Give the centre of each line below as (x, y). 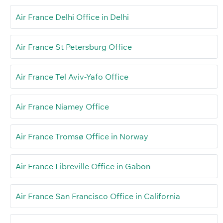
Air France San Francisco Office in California (98, 196)
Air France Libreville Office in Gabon (83, 167)
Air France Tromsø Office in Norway (82, 137)
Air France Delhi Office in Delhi (72, 17)
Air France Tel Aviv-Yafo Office (72, 77)
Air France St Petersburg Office (74, 47)
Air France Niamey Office (62, 107)
